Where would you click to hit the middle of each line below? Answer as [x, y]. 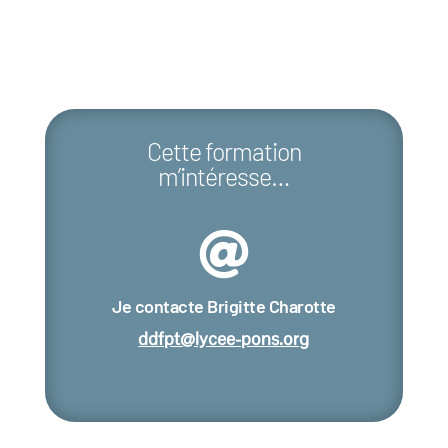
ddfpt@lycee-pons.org [224, 338]
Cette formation [223, 150]
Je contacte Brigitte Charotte [224, 305]
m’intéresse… [223, 175]
